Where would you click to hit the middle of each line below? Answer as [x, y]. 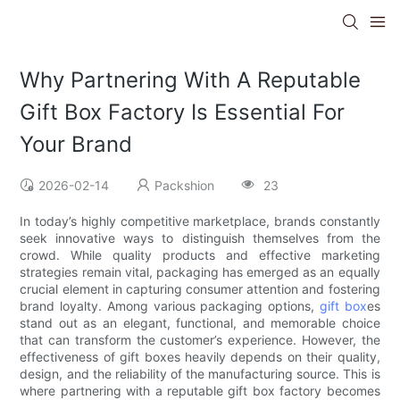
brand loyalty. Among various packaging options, [170, 306]
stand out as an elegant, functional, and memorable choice [200, 323]
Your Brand [76, 145]
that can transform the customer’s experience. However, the [200, 340]
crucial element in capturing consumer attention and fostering [200, 289]
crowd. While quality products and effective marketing [200, 255]
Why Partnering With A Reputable [191, 80]
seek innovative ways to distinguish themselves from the [200, 238]
